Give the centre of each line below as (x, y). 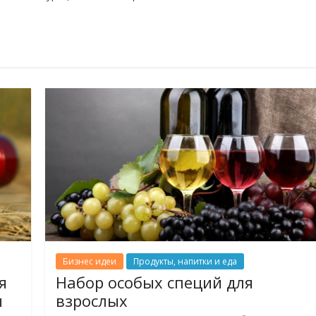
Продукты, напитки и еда (186, 261)
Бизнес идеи (90, 261)
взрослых (92, 300)
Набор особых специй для (155, 282)
